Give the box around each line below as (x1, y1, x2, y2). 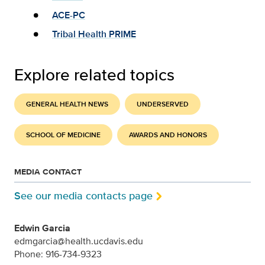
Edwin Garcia (14, 221, 70, 235)
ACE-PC (52, 8, 85, 22)
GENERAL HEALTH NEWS (26, 99, 108, 110)
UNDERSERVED (137, 99, 189, 110)
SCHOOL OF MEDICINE (26, 130, 101, 141)
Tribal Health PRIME (52, 27, 136, 41)
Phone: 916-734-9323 (14, 247, 102, 261)
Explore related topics (14, 63, 174, 87)
